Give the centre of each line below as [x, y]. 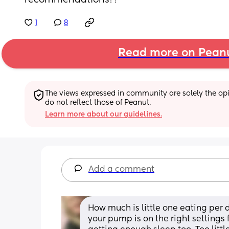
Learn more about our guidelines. [104, 114]
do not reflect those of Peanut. [98, 102]
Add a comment [121, 169]
